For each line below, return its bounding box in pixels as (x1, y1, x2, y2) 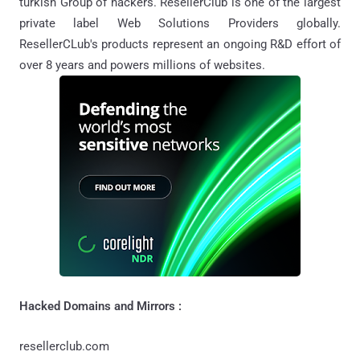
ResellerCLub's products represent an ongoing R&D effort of (19, 37, 341, 52)
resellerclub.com (19, 339, 109, 354)
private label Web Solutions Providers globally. (19, 16, 341, 31)
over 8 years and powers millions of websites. (19, 58, 265, 73)
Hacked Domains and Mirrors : (19, 299, 182, 314)
